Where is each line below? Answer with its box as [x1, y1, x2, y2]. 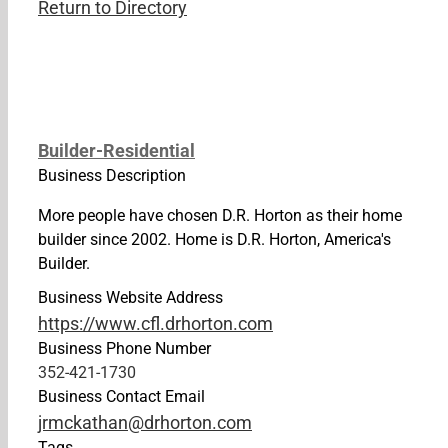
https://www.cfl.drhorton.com [38, 313, 273, 334]
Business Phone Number [38, 339, 211, 358]
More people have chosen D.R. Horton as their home [38, 206, 402, 225]
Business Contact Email [38, 387, 205, 406]
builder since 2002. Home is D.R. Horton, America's [38, 230, 391, 249]
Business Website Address [38, 288, 223, 307]
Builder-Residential [38, 140, 195, 161]
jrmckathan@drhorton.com [38, 412, 252, 433]
